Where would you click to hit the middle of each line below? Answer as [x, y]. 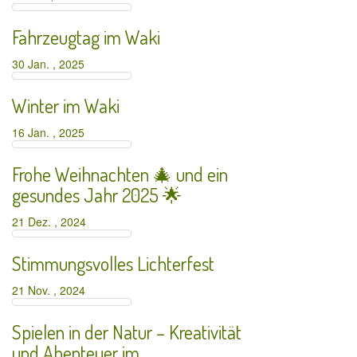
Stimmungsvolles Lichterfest [113, 263]
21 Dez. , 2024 [52, 222]
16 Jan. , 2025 [51, 132]
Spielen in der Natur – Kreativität [127, 332]
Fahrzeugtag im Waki [86, 37]
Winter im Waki [66, 106]
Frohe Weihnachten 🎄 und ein [120, 174]
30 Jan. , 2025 [51, 64]
